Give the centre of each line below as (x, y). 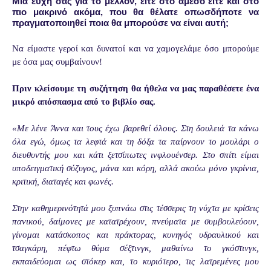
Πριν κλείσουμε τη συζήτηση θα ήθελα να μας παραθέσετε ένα (135, 89)
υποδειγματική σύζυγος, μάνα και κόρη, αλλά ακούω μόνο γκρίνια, (135, 168)
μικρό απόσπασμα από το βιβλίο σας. (84, 102)
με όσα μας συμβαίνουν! (57, 62)
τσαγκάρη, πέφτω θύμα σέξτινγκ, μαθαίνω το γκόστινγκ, (135, 248)
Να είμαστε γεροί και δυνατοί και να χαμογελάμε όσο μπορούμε (135, 49)
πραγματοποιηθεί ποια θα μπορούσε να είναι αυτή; (120, 23)
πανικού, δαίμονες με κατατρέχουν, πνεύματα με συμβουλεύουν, (135, 222)
